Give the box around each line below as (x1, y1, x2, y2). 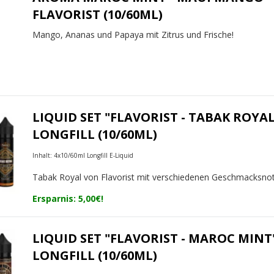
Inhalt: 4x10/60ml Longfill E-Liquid (32, 151, 134, 160)
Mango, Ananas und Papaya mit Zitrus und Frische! (32, 29, 234, 41)
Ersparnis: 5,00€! (32, 193, 104, 205)
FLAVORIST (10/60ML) (32, 6, 163, 23)
